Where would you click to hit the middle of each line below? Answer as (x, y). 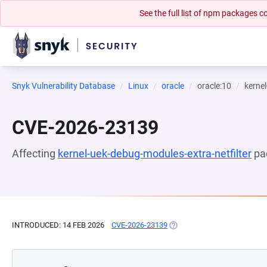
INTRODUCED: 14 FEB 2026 (58, 225)
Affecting (35, 153)
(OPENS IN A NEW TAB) (208, 225)
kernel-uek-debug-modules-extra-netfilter (155, 153)
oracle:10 (214, 86)
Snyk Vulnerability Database (63, 86)
